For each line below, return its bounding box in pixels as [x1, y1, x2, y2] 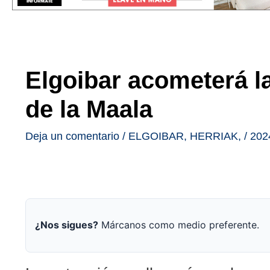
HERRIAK [190, 130, 238, 142]
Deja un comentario [25, 130, 119, 142]
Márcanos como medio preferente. [98, 219, 259, 231]
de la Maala [25, 95, 152, 122]
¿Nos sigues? [35, 219, 98, 231]
